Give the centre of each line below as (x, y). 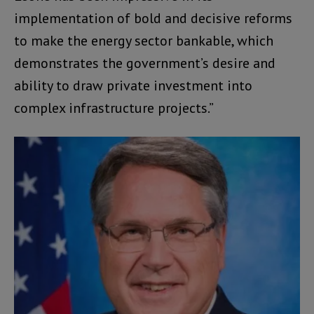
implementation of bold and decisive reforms (153, 18)
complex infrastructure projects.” (114, 108)
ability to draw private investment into (133, 85)
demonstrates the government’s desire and (145, 63)
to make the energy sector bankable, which (144, 40)
